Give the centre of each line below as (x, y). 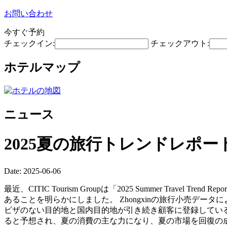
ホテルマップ (42, 67)
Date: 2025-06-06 (32, 171)
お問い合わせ (28, 13)
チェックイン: (29, 43)
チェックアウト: (180, 43)
